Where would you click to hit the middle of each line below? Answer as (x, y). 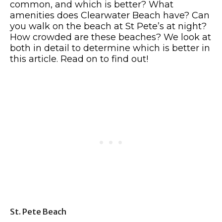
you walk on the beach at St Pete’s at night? (108, 26)
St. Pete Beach (38, 212)
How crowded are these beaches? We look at (111, 37)
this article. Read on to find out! (79, 59)
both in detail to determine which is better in (110, 48)
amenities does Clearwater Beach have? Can (110, 15)
